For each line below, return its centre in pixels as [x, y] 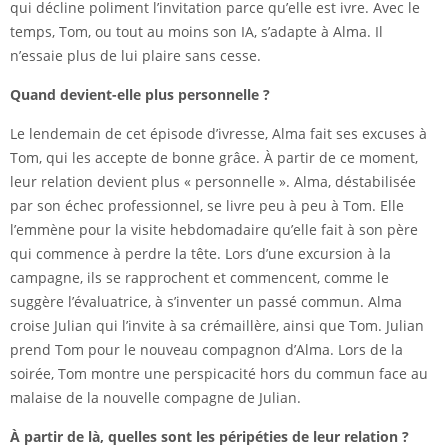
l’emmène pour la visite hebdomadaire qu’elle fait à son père [214, 230]
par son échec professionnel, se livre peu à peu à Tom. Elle [207, 206]
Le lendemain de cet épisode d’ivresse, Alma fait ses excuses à [218, 134]
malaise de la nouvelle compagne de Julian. [155, 398]
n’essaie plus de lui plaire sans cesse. [135, 56]
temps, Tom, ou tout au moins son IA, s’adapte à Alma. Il [196, 32]
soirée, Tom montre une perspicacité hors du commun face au [219, 374]
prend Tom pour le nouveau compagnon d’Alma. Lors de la [206, 350]
